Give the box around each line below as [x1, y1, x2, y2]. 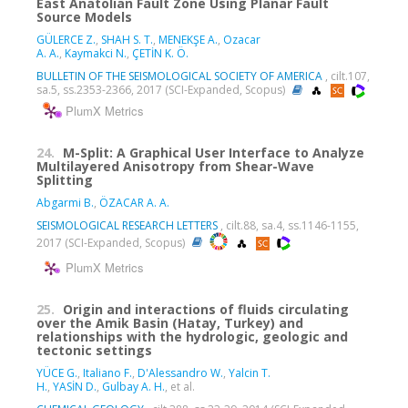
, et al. [165, 378, 195, 394]
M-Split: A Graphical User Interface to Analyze [63, 143, 364, 161]
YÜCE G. [36, 364, 77, 381]
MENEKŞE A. [158, 31, 218, 47]
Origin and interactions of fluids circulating [63, 300, 349, 318]
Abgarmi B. [36, 194, 94, 210]
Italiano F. [83, 364, 132, 381]
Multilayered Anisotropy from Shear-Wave [36, 157, 314, 175]
